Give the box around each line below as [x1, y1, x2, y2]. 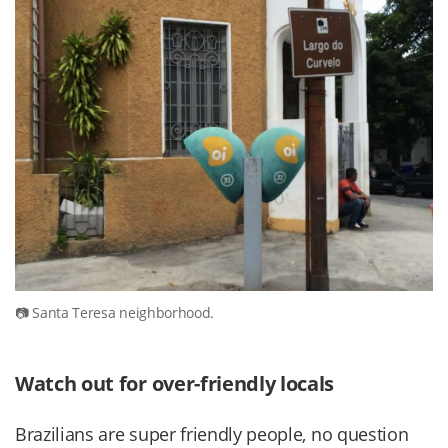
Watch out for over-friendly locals [15, 369, 335, 397]
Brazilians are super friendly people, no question [15, 421, 409, 446]
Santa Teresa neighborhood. [32, 302, 215, 322]
